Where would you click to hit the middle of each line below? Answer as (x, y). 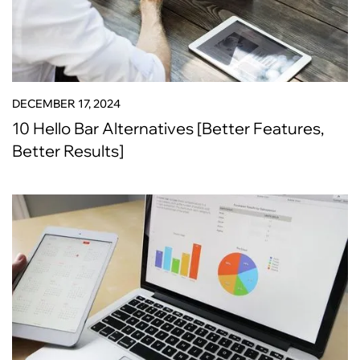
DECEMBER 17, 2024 (66, 104)
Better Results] (68, 151)
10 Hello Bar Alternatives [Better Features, (168, 128)
